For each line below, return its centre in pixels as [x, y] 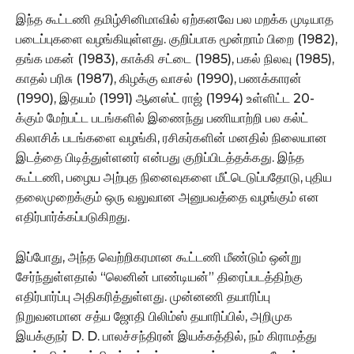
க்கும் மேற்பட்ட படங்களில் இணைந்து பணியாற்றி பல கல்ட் [162, 118]
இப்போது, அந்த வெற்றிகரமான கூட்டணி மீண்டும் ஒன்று [158, 257]
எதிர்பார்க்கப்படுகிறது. [73, 217]
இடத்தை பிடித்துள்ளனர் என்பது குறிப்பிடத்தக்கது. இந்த [160, 157]
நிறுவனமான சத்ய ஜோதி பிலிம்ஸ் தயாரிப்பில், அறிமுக [154, 316]
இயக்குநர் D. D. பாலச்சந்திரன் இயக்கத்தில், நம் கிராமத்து [166, 336]
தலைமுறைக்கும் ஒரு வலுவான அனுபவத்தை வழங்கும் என [168, 197]
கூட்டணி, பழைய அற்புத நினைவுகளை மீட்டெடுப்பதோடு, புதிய [174, 177]
